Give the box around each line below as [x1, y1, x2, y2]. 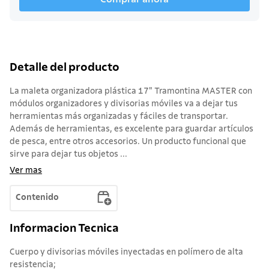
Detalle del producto [10, 61, 119, 73]
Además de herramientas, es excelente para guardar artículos [10, 124, 253, 133]
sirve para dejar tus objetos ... [10, 150, 127, 159]
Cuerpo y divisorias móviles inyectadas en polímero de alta [10, 248, 243, 257]
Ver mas [10, 166, 42, 175]
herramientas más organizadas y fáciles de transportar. [10, 112, 228, 121]
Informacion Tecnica [10, 223, 119, 235]
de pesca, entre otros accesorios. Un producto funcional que [10, 137, 246, 146]
